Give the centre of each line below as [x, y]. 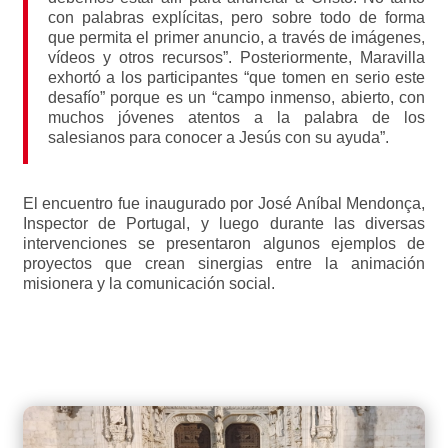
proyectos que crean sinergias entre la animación [224, 263]
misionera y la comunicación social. [148, 283]
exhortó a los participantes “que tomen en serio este [236, 77]
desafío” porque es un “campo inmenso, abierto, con [236, 97]
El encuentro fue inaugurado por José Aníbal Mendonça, [224, 203]
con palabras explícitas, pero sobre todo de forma [236, 17]
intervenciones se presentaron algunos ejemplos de [224, 243]
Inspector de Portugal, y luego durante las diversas [224, 223]
